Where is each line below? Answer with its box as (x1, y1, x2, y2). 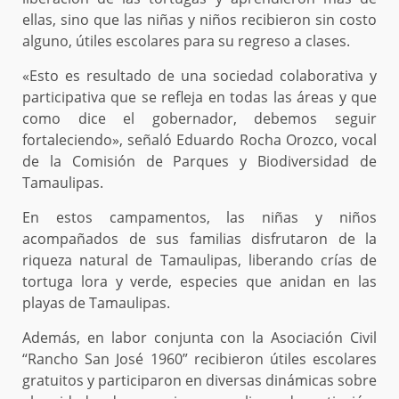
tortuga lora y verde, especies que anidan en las (22, 272, 377, 292)
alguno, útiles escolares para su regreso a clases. (22, 31, 350, 52)
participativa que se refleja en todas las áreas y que (22, 87, 377, 108)
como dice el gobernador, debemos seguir (22, 109, 377, 129)
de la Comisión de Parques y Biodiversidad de (22, 151, 377, 172)
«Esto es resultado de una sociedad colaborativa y (22, 66, 377, 86)
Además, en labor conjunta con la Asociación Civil (22, 328, 377, 348)
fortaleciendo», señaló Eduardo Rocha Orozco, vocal (22, 130, 377, 151)
